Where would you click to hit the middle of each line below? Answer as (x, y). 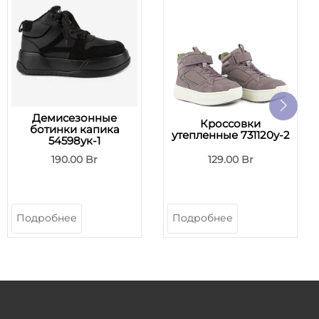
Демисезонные (74, 118)
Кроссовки (230, 124)
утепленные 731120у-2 (230, 135)
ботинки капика (74, 130)
